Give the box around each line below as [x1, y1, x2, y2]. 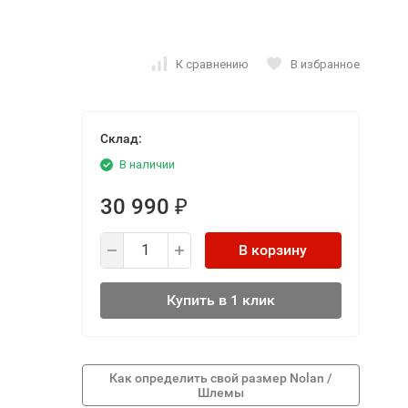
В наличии [118, 158, 175, 171]
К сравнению [175, 56, 249, 71]
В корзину [239, 241, 307, 259]
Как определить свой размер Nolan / [108, 371, 332, 385]
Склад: [99, 131, 142, 146]
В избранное [290, 56, 360, 71]
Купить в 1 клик [166, 291, 275, 309]
